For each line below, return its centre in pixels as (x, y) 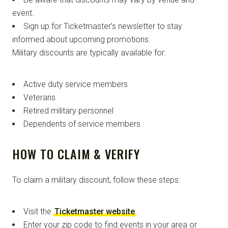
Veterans (39, 97)
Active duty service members (76, 84)
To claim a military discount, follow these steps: (96, 180)
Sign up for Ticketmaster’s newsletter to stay (103, 26)
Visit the (38, 211)
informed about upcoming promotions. (81, 39)
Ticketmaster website (95, 211)
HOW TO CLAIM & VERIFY (76, 153)
